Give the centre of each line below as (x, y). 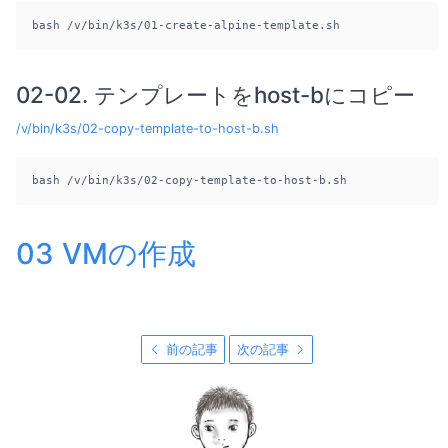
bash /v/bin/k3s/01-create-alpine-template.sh (186, 25)
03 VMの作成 (106, 253)
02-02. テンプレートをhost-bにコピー (215, 94)
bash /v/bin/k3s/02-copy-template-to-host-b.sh (189, 180)
